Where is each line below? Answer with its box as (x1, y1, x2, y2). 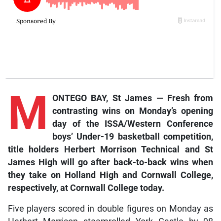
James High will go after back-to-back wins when (7, 157, 214, 167)
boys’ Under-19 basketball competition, (52, 131, 214, 142)
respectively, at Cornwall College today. (7, 183, 164, 193)
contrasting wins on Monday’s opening (52, 106, 214, 116)
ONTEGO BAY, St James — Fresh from (52, 93, 214, 103)
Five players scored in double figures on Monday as (7, 203, 214, 214)
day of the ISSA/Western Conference (52, 118, 214, 129)
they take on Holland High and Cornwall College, (7, 170, 214, 180)
